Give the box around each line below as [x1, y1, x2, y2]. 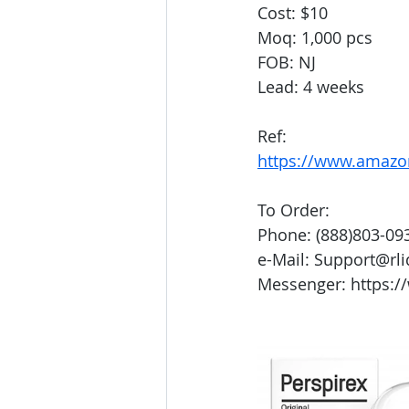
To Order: [257, 199, 330, 222]
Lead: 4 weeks [257, 76, 364, 99]
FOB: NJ [257, 51, 316, 74]
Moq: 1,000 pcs [257, 26, 372, 49]
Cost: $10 [257, 2, 328, 25]
